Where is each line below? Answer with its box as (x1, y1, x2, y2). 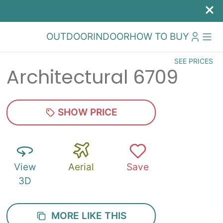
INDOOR (93, 31, 129, 42)
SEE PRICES (174, 57, 213, 65)
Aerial (68, 161, 95, 173)
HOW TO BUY (129, 31, 189, 42)
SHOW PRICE (55, 107, 117, 118)
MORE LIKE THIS (46, 210, 126, 222)
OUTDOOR (46, 31, 93, 42)
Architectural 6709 (6, 64, 179, 90)
